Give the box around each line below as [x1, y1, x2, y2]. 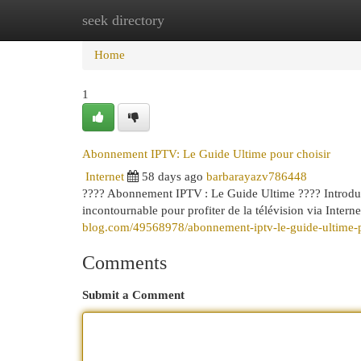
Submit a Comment [82, 288, 185, 301]
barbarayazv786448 [206, 170, 307, 183]
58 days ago [142, 170, 203, 183]
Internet [85, 170, 124, 183]
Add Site [273, 14, 317, 27]
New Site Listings [161, 14, 249, 27]
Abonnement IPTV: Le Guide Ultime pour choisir [82, 147, 330, 160]
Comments [82, 252, 167, 273]
